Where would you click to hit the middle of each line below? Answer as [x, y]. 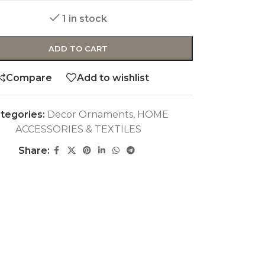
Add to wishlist [113, 77]
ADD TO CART [78, 49]
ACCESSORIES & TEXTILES [78, 130]
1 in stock [84, 19]
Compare [29, 77]
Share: [34, 151]
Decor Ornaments [91, 115]
